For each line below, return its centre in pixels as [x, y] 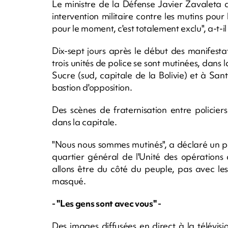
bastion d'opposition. [92, 87]
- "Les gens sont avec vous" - [107, 203]
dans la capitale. [84, 122]
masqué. [69, 181]
